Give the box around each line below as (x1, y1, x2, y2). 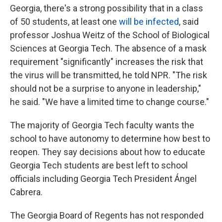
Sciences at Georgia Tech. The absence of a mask (10, 43, 207, 54)
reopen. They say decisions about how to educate (10, 147, 205, 158)
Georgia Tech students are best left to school (10, 160, 188, 171)
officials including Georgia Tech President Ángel (10, 173, 197, 184)
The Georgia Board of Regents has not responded (10, 210, 204, 221)
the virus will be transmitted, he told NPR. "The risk (10, 70, 207, 81)
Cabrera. (10, 187, 43, 198)
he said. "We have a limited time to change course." (10, 97, 209, 108)
